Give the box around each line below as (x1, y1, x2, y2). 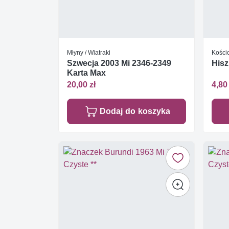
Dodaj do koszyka (99, 106, 170, 116)
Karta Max (67, 68, 106, 78)
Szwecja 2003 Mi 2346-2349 (67, 58, 171, 68)
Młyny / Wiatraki (67, 49, 110, 57)
